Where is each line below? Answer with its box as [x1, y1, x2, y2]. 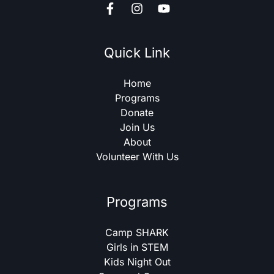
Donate [120, 106, 154, 119]
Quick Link [104, 45, 170, 61]
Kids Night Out [103, 256, 171, 268]
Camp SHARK [105, 226, 169, 239]
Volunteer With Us [95, 150, 179, 163]
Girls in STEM [106, 241, 168, 253]
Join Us [119, 121, 155, 133]
